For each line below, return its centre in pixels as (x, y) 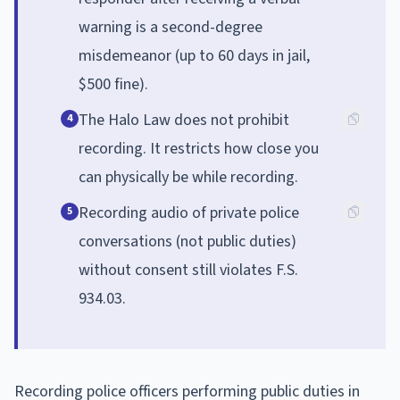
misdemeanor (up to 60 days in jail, (194, 55)
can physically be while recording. (188, 177)
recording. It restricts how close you (199, 148)
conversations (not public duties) (187, 241)
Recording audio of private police (189, 212)
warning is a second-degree (171, 27)
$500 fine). (113, 84)
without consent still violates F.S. (188, 270)
